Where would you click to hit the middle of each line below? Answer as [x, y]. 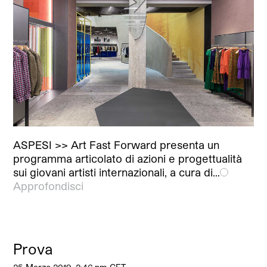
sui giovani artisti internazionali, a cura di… [117, 172]
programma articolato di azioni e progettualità [128, 158]
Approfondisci [49, 186]
